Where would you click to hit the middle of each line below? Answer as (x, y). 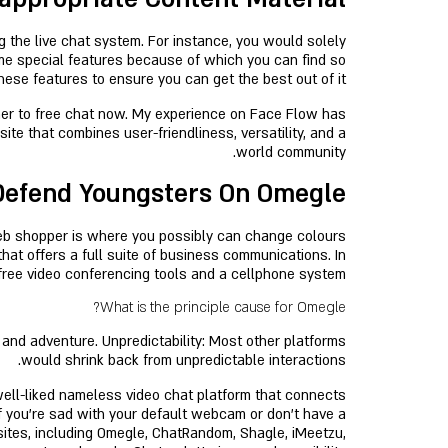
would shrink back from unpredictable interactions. (183, 360)
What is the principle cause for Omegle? (223, 307)
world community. (291, 152)
